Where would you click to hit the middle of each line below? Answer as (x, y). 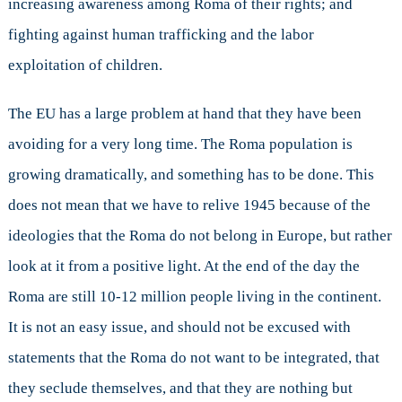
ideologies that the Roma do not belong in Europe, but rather (200, 235)
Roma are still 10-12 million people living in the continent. (194, 296)
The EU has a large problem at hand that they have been (184, 113)
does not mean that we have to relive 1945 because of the (189, 205)
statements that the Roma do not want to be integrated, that (193, 357)
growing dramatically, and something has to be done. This (191, 174)
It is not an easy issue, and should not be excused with (179, 327)
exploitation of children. (85, 65)
